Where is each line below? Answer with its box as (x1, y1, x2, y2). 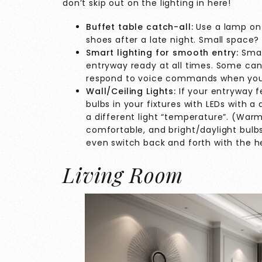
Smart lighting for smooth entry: (86, 46, 239, 58)
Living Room (63, 160, 184, 188)
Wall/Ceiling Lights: (86, 85, 176, 97)
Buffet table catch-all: (86, 20, 194, 33)
